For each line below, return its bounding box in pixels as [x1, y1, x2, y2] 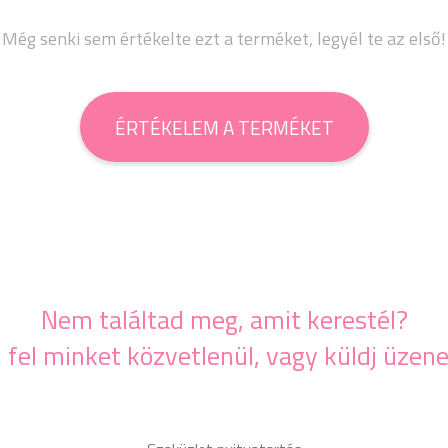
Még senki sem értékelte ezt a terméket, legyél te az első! [2, 25, 446, 52]
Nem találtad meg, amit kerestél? [40, 300, 408, 339]
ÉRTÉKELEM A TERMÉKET [114, 112, 334, 142]
